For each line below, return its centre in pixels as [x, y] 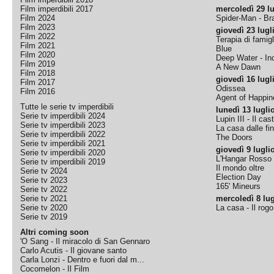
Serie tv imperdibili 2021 [63, 143]
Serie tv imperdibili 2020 [63, 153]
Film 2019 [38, 64]
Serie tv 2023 [44, 180]
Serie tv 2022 [44, 189]
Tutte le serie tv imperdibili [67, 107]
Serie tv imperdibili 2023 [63, 125]
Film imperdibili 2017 [57, 9]
